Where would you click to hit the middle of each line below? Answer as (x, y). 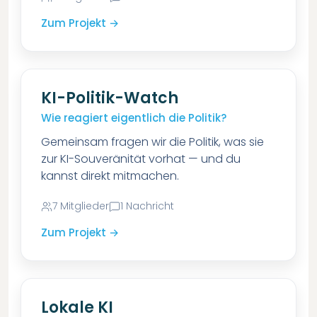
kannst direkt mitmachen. (110, 176)
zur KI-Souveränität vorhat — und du (140, 159)
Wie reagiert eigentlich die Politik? (133, 118)
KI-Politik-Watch (109, 98)
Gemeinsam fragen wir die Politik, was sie (152, 142)
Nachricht (150, 206)
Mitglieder (84, 206)
